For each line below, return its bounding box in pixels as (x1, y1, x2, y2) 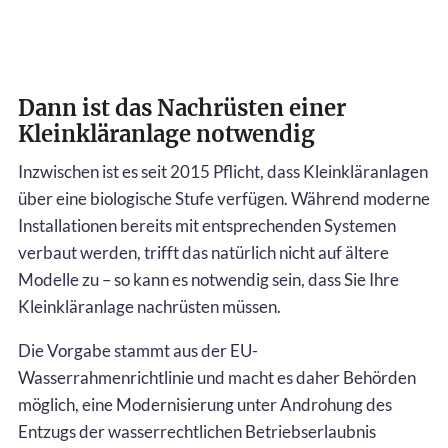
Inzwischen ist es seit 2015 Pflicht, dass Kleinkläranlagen (18, 160, 428, 182)
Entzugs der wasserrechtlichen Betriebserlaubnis (18, 420, 376, 442)
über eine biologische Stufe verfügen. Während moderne (18, 187, 430, 209)
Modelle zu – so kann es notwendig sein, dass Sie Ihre (18, 268, 399, 290)
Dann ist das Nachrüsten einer (18, 93, 346, 122)
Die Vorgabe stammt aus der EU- (18, 339, 258, 361)
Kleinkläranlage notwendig (18, 119, 315, 148)
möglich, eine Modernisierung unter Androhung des (18, 393, 392, 415)
